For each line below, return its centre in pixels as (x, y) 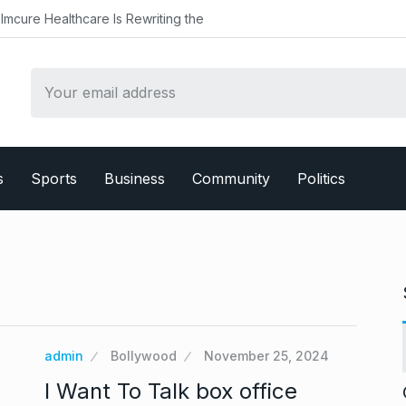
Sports (54, 179)
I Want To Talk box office (171, 391)
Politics (321, 179)
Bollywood (144, 356)
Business (135, 179)
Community (231, 179)
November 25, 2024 (266, 356)
